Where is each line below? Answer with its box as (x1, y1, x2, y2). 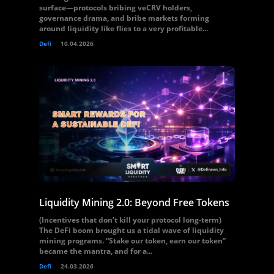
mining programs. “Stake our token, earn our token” (39, 235, 226, 246)
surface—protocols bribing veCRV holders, (39, 2, 192, 13)
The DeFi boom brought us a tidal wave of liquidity (39, 225, 224, 235)
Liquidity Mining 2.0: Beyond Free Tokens (39, 196, 229, 209)
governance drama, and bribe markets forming (39, 13, 209, 23)
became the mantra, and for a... (39, 246, 152, 256)
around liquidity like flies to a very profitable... (39, 23, 208, 34)
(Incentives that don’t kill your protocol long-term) (39, 215, 221, 225)
